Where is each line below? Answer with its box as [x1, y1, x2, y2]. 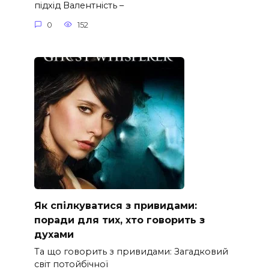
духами [34, 228, 74, 240]
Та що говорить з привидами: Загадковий [34, 246, 228, 257]
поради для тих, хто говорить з [34, 214, 205, 226]
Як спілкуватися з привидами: [34, 199, 197, 211]
